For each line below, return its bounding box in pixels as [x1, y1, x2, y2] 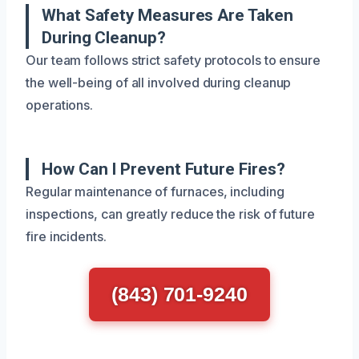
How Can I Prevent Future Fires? [42, 159, 285, 179]
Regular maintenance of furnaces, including [26, 183, 284, 200]
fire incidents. [26, 228, 107, 244]
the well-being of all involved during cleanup [26, 74, 292, 91]
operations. [26, 96, 94, 113]
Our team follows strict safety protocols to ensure [26, 51, 321, 68]
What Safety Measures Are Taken [42, 5, 293, 25]
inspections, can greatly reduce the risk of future [26, 205, 316, 222]
